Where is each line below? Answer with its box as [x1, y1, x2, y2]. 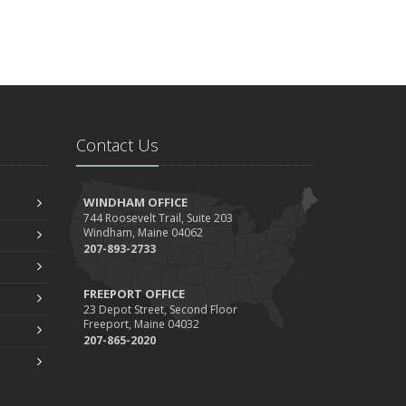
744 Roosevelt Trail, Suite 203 [82, 209, 233, 226]
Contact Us [75, 133, 159, 156]
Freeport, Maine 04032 [82, 315, 199, 332]
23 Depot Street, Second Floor [82, 301, 237, 317]
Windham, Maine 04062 [82, 224, 203, 240]
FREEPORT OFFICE [82, 285, 185, 302]
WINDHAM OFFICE [82, 193, 188, 210]
